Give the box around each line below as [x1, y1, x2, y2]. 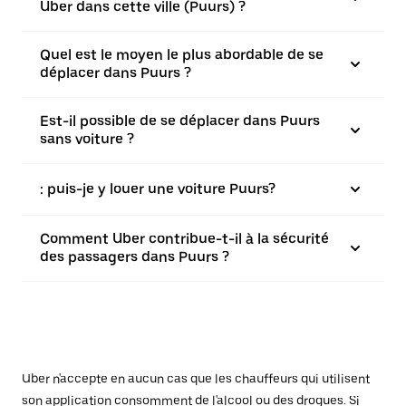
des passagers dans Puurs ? [40, 248, 229, 266]
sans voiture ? [40, 130, 134, 148]
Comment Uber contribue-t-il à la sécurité [40, 230, 329, 247]
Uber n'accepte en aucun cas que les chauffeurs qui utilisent [22, 372, 370, 386]
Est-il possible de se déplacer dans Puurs [40, 112, 320, 130]
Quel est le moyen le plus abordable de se [40, 46, 324, 63]
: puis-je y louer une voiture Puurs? [40, 180, 275, 198]
